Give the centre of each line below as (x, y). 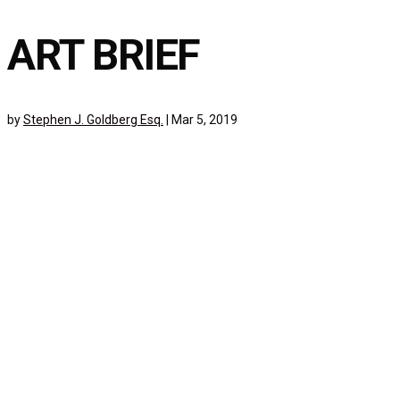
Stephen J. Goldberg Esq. (93, 120)
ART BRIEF (104, 55)
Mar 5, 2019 (204, 120)
